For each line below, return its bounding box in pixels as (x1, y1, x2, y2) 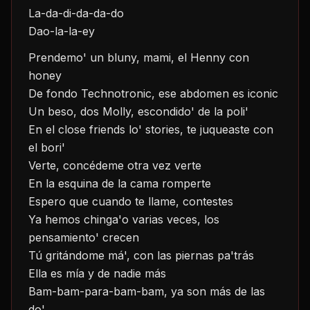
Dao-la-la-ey (28, 24, 95, 38)
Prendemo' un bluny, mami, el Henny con (28, 51, 249, 64)
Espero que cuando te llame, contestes (28, 194, 233, 208)
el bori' (28, 140, 65, 154)
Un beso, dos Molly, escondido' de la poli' (28, 104, 248, 118)
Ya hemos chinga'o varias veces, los (28, 212, 219, 226)
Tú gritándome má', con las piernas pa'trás (28, 248, 254, 262)
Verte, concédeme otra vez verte (28, 158, 201, 172)
